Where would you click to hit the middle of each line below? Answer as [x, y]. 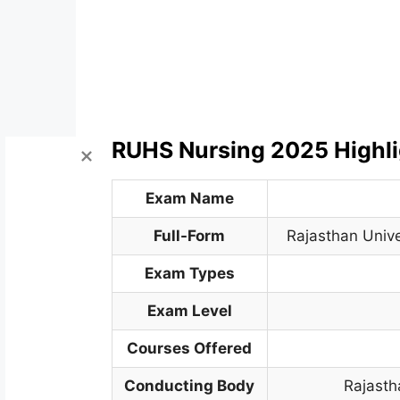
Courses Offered [190, 348]
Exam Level [189, 311]
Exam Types [189, 273]
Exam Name [189, 198]
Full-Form [190, 236]
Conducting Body [190, 386]
